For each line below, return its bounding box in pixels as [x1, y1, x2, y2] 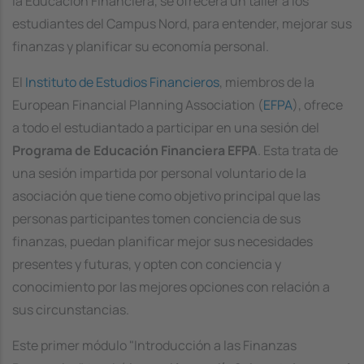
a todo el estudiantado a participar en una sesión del [12, 119, 319, 136]
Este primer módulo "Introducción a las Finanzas [12, 336, 297, 354]
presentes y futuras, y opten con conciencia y [12, 255, 281, 273]
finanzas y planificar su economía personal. [12, 37, 269, 55]
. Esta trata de [258, 141, 338, 159]
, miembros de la [219, 73, 314, 91]
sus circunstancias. [12, 301, 129, 318]
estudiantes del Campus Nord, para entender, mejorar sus [12, 15, 352, 32]
